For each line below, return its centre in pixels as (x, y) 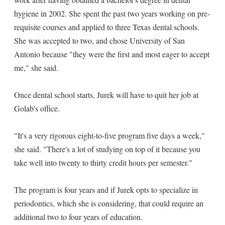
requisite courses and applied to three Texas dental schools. (107, 27)
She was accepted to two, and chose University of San (99, 40)
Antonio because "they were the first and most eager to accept (112, 54)
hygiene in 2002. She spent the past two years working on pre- (112, 13)
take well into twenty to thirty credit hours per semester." (103, 162)
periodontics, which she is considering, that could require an (109, 203)
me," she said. (36, 68)
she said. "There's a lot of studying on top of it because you (107, 149)
